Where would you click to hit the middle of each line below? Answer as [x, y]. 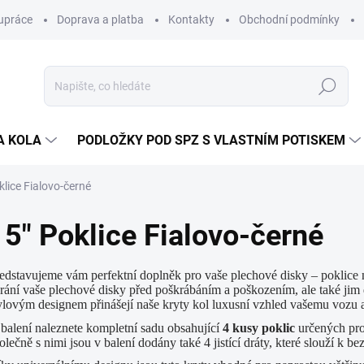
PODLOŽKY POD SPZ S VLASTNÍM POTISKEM [211, 140]
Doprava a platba [100, 19]
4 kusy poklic [259, 327]
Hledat [327, 87]
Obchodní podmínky [289, 19]
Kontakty [191, 19]
